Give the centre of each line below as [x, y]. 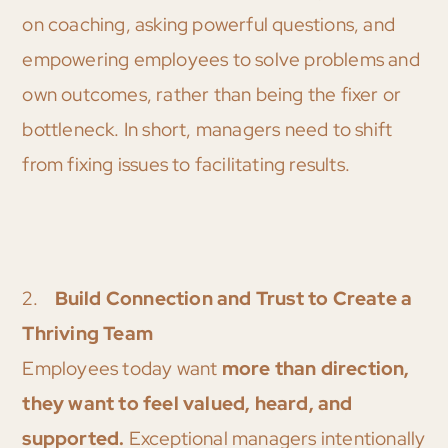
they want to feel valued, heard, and [187, 404]
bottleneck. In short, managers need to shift [207, 130]
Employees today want [122, 369]
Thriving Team [87, 334]
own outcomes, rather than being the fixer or [212, 95]
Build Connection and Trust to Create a [233, 299]
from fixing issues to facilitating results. [186, 165]
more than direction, [315, 369]
